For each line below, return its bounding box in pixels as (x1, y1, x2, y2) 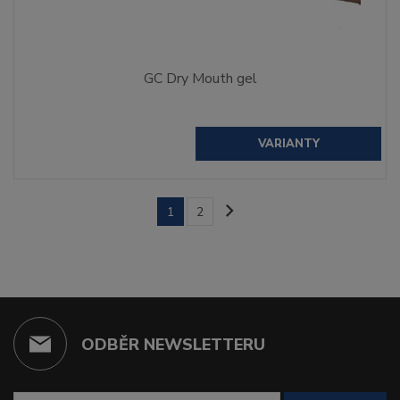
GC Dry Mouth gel (143, 68, 257, 88)
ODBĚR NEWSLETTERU (81, 333, 265, 355)
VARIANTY (257, 135, 320, 152)
